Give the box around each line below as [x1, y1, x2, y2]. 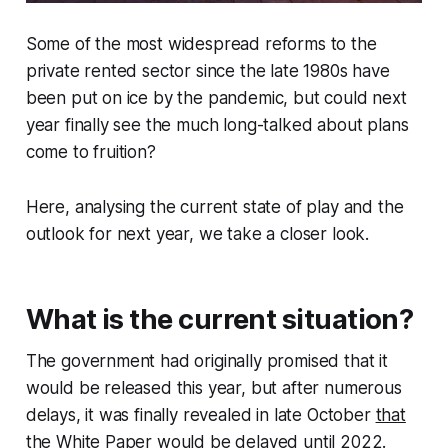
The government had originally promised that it [25, 350, 388, 371]
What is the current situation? [25, 302, 414, 336]
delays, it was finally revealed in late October [25, 404, 376, 425]
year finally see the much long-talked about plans [25, 114, 409, 135]
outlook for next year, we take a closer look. [25, 223, 370, 244]
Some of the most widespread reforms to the [25, 33, 377, 54]
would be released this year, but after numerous [25, 377, 402, 398]
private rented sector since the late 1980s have [25, 60, 390, 81]
